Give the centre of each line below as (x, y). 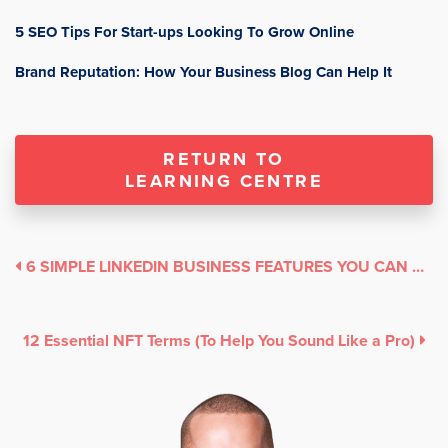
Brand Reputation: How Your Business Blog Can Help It (203, 72)
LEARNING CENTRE (224, 181)
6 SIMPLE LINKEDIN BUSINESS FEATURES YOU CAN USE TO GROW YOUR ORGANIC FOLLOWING (418, 267)
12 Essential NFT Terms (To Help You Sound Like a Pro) (218, 341)
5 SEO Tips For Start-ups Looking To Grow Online (184, 32)
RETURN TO (224, 159)
